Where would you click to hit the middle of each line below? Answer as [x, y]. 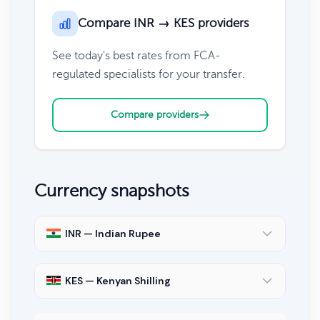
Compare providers [154, 114]
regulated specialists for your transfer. [149, 74]
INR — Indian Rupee [113, 233]
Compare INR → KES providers [164, 23]
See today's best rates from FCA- [136, 55]
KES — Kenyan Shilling [118, 280]
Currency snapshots [112, 191]
